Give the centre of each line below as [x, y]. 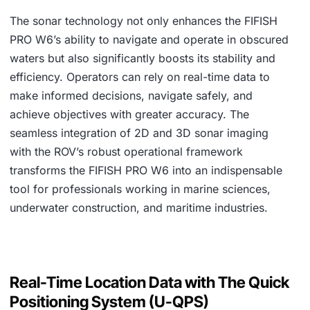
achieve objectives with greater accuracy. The [129, 115]
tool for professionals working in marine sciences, [140, 189]
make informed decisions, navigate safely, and [131, 96]
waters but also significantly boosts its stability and [143, 58]
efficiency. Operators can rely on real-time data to [140, 77]
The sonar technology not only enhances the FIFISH [144, 21]
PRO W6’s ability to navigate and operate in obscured [149, 40]
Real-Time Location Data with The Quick [149, 282]
